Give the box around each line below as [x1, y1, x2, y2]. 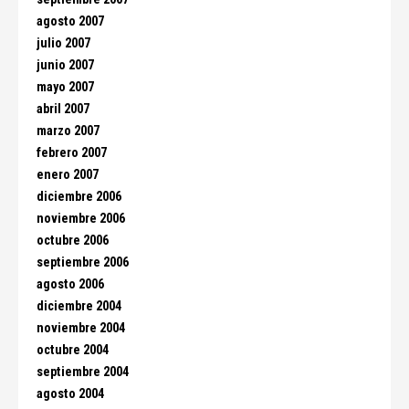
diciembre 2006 [37, 189, 121, 204]
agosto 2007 [37, 14, 104, 29]
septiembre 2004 [37, 364, 129, 380]
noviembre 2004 [37, 320, 125, 336]
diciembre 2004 [37, 299, 121, 314]
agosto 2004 [37, 386, 104, 402]
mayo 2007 [37, 79, 94, 95]
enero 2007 [37, 167, 99, 183]
